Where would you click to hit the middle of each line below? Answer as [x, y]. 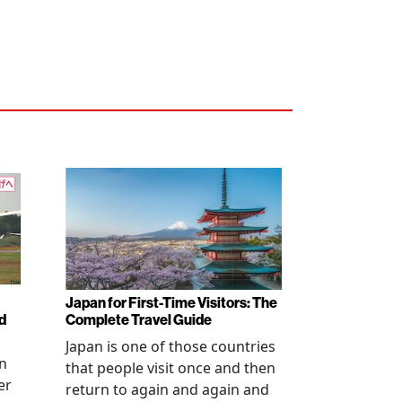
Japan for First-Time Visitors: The [171, 302]
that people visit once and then [170, 367]
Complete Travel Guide [139, 319]
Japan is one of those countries [170, 346]
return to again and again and [167, 389]
